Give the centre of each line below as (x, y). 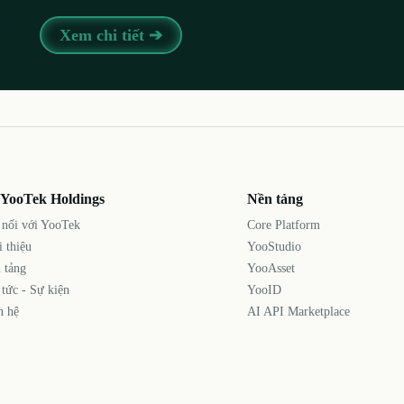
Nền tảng (275, 198)
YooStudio (274, 246)
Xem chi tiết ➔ (111, 35)
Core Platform (283, 225)
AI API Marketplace (298, 311)
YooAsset (271, 268)
